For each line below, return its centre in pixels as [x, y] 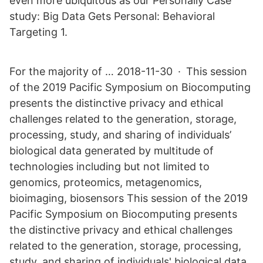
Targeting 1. [38, 32]
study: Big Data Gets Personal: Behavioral [112, 16]
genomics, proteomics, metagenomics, [106, 182]
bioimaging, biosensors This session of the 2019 [129, 198]
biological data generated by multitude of [112, 151]
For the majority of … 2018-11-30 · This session [128, 71]
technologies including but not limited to [109, 166]
